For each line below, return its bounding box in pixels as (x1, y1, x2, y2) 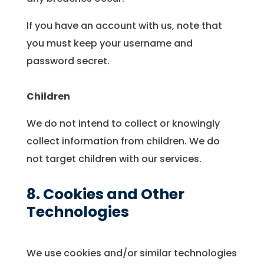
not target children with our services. (26, 152, 202, 166)
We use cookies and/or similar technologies (26, 246, 237, 260)
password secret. (26, 54, 110, 68)
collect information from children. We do (26, 134, 220, 148)
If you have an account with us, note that (26, 19, 222, 33)
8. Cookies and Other (26, 184, 184, 205)
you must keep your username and (26, 37, 193, 51)
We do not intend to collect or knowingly (26, 117, 220, 131)
